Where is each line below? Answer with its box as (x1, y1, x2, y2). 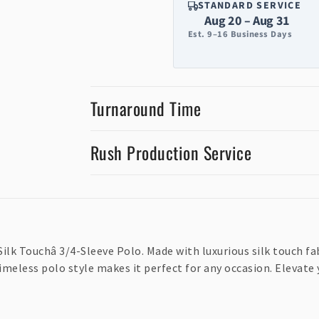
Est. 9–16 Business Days (187, 28, 293, 41)
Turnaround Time (90, 95, 202, 122)
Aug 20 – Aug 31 (204, 12, 291, 31)
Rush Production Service (90, 140, 252, 166)
